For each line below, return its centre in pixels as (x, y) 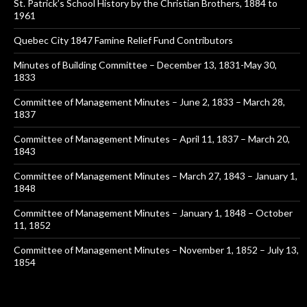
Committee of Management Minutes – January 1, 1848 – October (153, 212)
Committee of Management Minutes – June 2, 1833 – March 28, (149, 101)
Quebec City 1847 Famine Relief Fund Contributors (123, 40)
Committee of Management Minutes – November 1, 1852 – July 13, (156, 249)
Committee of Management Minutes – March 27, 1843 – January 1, (156, 175)
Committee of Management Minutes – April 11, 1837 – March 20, (152, 138)
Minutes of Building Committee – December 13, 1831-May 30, (145, 64)
